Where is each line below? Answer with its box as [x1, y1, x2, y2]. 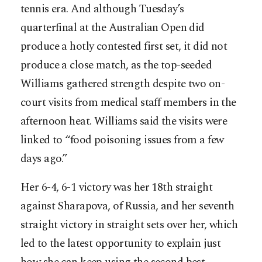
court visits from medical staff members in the [20, 94, 236, 112]
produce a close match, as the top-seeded [20, 57, 212, 74]
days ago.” [20, 150, 68, 168]
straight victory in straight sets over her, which [20, 216, 238, 234]
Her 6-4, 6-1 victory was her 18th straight [20, 179, 213, 196]
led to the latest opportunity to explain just [20, 235, 221, 253]
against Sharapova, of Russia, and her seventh [20, 198, 235, 215]
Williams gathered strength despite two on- [20, 75, 225, 93]
